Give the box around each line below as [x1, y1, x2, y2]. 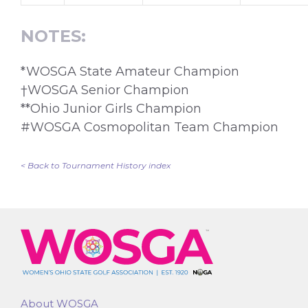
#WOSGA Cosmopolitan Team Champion [21, 120, 278, 135]
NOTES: [21, 26, 86, 47]
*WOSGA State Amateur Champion [21, 64, 239, 80]
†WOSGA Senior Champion [21, 82, 189, 98]
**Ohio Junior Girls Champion [21, 101, 201, 117]
